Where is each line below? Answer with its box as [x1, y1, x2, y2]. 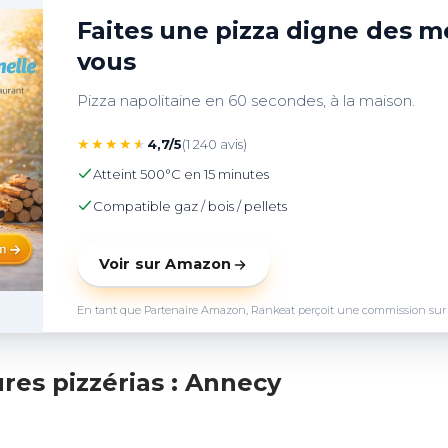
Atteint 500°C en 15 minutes [92, 166, 269, 182]
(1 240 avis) [181, 136, 247, 152]
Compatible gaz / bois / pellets [92, 198, 287, 214]
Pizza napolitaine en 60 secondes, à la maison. [87, 91, 415, 110]
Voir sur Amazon [98, 255, 232, 273]
